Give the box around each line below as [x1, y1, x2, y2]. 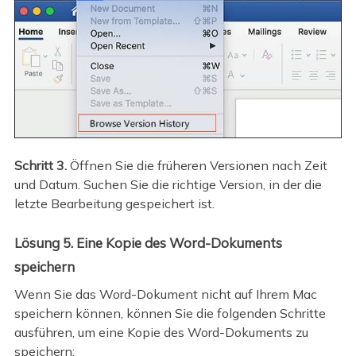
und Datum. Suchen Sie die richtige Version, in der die [14, 176, 322, 193]
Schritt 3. [14, 157, 67, 174]
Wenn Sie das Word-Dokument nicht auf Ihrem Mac [14, 286, 317, 302]
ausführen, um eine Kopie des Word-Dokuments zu [14, 324, 308, 340]
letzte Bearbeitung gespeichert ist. [14, 195, 215, 212]
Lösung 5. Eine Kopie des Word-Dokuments [14, 234, 282, 251]
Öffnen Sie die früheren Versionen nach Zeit [66, 157, 327, 174]
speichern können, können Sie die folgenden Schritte [14, 305, 326, 321]
